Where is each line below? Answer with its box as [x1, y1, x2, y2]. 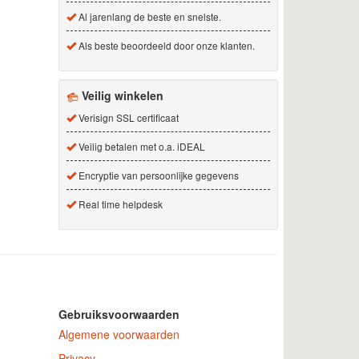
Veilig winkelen [81, 87, 163, 103]
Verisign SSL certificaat [75, 110, 179, 124]
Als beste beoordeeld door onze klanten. [75, 38, 255, 52]
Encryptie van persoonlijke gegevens [75, 167, 239, 182]
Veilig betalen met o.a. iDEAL [75, 139, 205, 153]
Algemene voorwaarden [58, 326, 179, 343]
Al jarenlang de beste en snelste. [75, 9, 221, 23]
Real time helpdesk [75, 196, 163, 211]
